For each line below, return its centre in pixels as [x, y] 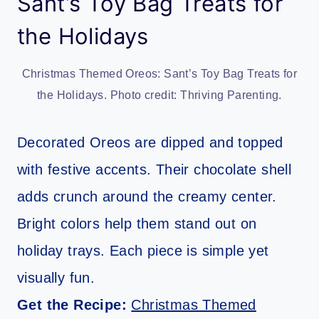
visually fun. [56, 278]
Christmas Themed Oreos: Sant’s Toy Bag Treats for [159, 74]
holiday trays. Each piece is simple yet [143, 251]
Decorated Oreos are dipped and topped [150, 143]
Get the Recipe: [74, 305]
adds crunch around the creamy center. [147, 197]
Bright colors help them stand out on [137, 224]
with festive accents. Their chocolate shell [155, 170]
